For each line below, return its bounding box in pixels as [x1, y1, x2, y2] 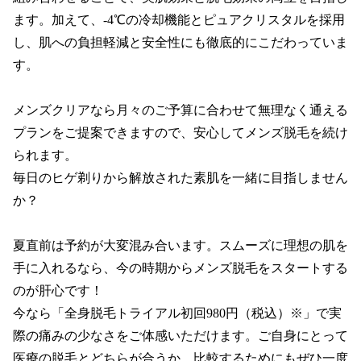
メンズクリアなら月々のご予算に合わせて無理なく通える [13, 102, 348, 117]
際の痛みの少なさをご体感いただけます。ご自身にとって [13, 328, 348, 342]
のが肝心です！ [13, 283, 103, 297]
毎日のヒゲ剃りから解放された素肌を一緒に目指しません [13, 170, 348, 185]
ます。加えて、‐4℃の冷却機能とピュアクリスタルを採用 [13, 12, 345, 27]
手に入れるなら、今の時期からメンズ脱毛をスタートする [13, 260, 348, 275]
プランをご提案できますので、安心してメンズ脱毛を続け [13, 125, 348, 139]
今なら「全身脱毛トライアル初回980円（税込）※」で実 [13, 305, 342, 320]
